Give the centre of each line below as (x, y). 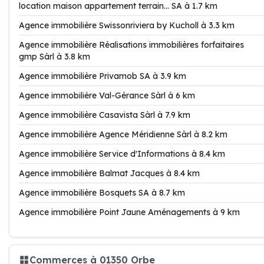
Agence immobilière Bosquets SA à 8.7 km (102, 193)
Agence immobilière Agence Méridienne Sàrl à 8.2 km (123, 134)
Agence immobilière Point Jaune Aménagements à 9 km (129, 212)
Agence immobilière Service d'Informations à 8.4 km (122, 154)
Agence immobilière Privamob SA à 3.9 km (103, 76)
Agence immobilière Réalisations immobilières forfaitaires (131, 45)
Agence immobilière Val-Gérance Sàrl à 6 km (107, 95)
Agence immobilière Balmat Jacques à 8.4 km (109, 173)
